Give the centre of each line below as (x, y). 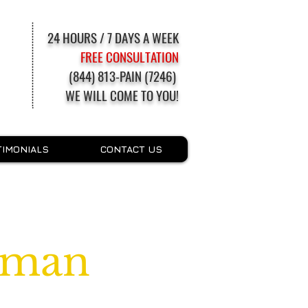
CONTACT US (131, 149)
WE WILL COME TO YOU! (122, 95)
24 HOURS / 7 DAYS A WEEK (113, 37)
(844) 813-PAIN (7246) (124, 76)
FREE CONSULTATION (130, 56)
